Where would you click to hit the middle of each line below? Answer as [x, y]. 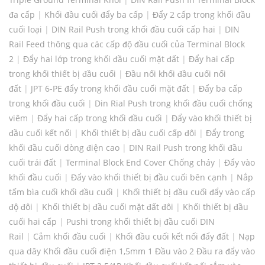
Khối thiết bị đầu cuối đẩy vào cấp [189, 192]
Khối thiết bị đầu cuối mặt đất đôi [108, 207]
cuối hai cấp [33, 222]
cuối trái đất [33, 163]
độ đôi [21, 207]
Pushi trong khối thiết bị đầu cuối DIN [140, 222]
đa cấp [22, 15]
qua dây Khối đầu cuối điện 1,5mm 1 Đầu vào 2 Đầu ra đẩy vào [132, 251]
